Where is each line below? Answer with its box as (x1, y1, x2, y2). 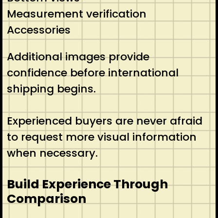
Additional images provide (6, 49, 149, 64)
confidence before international (6, 65, 179, 80)
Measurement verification (6, 6, 146, 21)
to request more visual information (6, 129, 197, 145)
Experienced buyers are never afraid (6, 113, 202, 128)
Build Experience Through (6, 175, 168, 193)
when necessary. (6, 145, 98, 161)
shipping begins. (6, 81, 96, 96)
